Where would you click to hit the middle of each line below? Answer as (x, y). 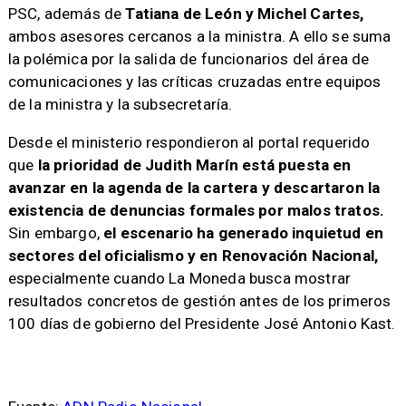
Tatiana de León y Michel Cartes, (245, 14)
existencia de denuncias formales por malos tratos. (196, 211)
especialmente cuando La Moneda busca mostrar (179, 279)
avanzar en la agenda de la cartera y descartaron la (194, 188)
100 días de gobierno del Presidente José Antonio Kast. (202, 324)
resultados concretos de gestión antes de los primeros (199, 301)
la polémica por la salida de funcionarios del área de (188, 59)
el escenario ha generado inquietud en (242, 233)
